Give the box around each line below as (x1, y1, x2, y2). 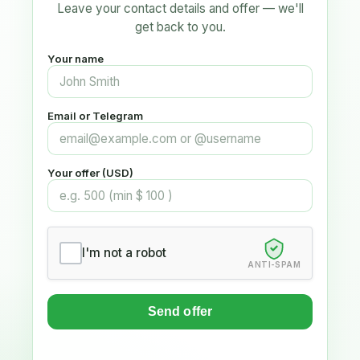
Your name (47, 51, 104, 65)
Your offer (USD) (47, 166, 133, 179)
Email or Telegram (47, 108, 143, 122)
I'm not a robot (82, 245, 166, 261)
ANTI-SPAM (247, 259, 301, 269)
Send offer (147, 304, 213, 318)
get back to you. (134, 18, 226, 35)
